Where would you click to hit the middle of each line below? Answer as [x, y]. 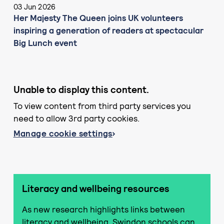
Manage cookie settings [63, 133]
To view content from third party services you [102, 106]
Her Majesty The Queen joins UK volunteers [98, 18]
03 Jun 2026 [34, 6]
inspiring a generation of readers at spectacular [108, 30]
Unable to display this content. [81, 89]
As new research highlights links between [103, 209]
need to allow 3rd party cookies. [76, 119]
